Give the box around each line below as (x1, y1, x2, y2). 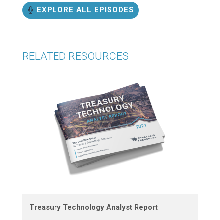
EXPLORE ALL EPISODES (36, 5, 134, 15)
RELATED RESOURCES (22, 50, 129, 62)
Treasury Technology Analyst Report (29, 203, 158, 212)
